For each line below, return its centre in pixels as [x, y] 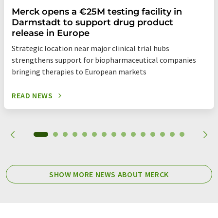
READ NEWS [32, 96]
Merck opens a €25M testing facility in [97, 12]
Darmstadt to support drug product [92, 23]
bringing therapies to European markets [79, 72]
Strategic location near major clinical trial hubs [91, 48]
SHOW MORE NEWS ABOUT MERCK [109, 174]
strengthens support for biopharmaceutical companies [104, 60]
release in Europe [51, 33]
